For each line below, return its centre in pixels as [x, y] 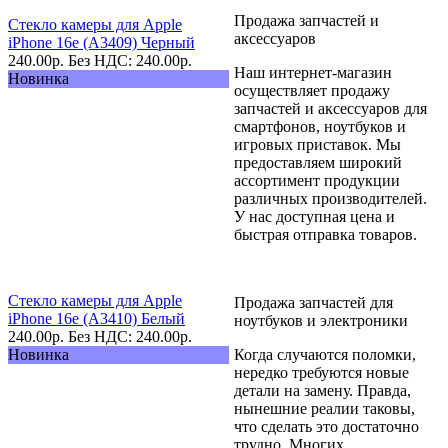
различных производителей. [330, 198]
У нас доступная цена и [314, 216]
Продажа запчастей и [306, 20]
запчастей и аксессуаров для [330, 108]
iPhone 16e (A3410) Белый [96, 318]
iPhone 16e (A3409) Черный [101, 42]
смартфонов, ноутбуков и [320, 126]
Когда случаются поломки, [325, 354]
